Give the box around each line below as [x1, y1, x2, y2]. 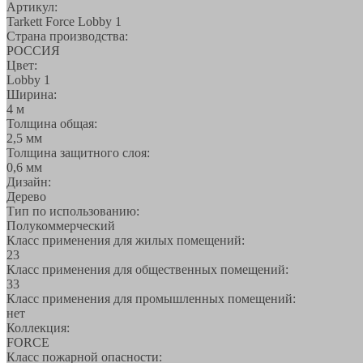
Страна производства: [6, 28, 128, 43]
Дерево [6, 189, 46, 203]
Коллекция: [6, 320, 70, 335]
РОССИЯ [6, 43, 60, 58]
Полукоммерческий [6, 218, 115, 233]
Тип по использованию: [6, 203, 139, 218]
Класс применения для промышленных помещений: [6, 291, 296, 305]
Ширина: [6, 87, 57, 101]
